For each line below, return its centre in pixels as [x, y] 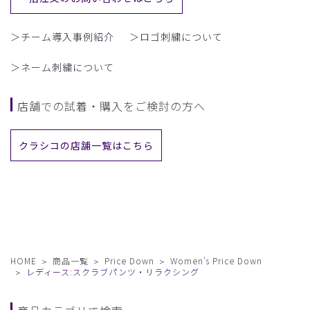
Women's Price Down [216, 261]
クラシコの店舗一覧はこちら [86, 146]
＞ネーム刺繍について [62, 67]
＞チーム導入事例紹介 [62, 37]
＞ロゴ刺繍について [176, 37]
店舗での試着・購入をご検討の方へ [111, 106]
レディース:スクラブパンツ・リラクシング [112, 272]
